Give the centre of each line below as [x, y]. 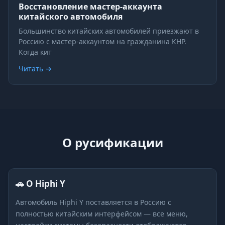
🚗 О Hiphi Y [40, 184]
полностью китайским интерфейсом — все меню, [102, 214]
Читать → [35, 69]
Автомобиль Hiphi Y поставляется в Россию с [93, 202]
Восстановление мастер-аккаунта [90, 7]
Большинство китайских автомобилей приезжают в [109, 31]
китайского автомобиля [71, 17]
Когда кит [35, 52]
